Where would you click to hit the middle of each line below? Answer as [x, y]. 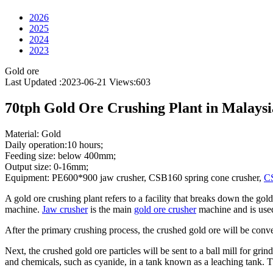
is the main [111, 209]
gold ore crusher [165, 209]
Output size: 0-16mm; [47, 166]
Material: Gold [33, 133]
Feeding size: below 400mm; [60, 155]
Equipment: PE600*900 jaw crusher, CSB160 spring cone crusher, [134, 177]
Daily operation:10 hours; [54, 144]
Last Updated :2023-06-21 [57, 82]
